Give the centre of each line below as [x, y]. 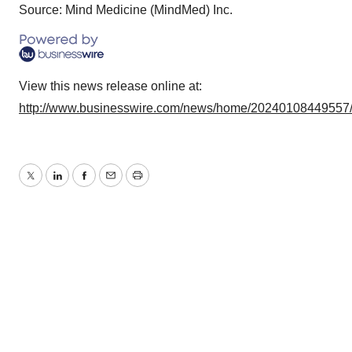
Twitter [48, 185]
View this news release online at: [110, 86]
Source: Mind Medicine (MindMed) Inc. [126, 10]
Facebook [111, 185]
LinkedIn [80, 185]
